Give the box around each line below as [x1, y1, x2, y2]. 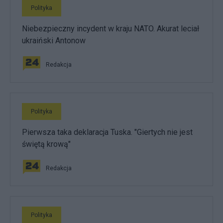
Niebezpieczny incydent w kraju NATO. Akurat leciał [22, 23, 199, 33]
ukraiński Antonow [22, 35, 86, 45]
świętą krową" [22, 139, 71, 149]
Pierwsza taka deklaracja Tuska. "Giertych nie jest [22, 127, 193, 137]
